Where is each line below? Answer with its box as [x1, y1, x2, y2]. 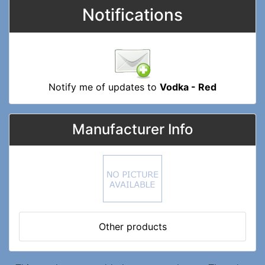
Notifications [82, 4, 183, 25]
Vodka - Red [160, 80, 216, 93]
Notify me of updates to [49, 80, 160, 93]
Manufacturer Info [72, 120, 193, 138]
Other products [98, 220, 167, 232]
